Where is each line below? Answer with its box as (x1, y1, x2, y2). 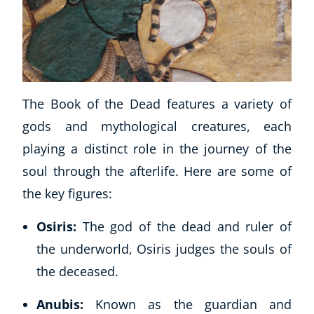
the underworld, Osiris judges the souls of (36, 240, 292, 257)
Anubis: (36, 295, 96, 313)
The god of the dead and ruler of (76, 217, 292, 235)
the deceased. (36, 262, 118, 280)
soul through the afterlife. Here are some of (22, 162, 292, 179)
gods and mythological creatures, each (22, 117, 292, 135)
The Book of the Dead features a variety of (22, 95, 292, 112)
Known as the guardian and (95, 295, 292, 313)
